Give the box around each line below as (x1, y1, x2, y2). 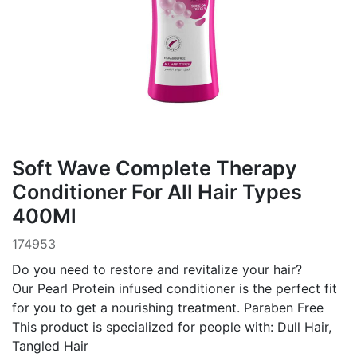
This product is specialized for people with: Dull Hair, (12, 318, 331, 335)
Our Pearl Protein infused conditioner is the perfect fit (12, 280, 337, 296)
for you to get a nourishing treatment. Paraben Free (12, 299, 324, 316)
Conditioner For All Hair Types (12, 179, 302, 204)
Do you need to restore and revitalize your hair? (12, 261, 302, 277)
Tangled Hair (12, 337, 88, 354)
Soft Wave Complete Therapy (12, 155, 297, 180)
